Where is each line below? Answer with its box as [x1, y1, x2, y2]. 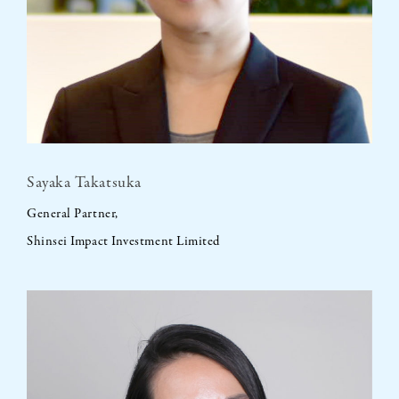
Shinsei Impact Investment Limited [27, 232, 220, 250]
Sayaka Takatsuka [27, 171, 142, 194]
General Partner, [27, 204, 118, 223]
